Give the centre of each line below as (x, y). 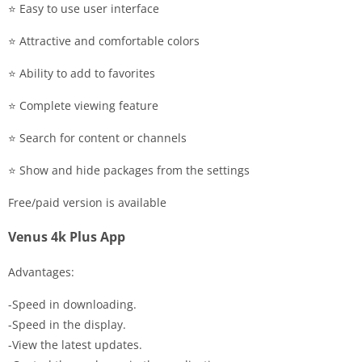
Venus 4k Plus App (67, 237)
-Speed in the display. (67, 325)
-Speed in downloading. (72, 305)
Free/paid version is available (87, 203)
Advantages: (41, 272)
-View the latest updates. (75, 345)
